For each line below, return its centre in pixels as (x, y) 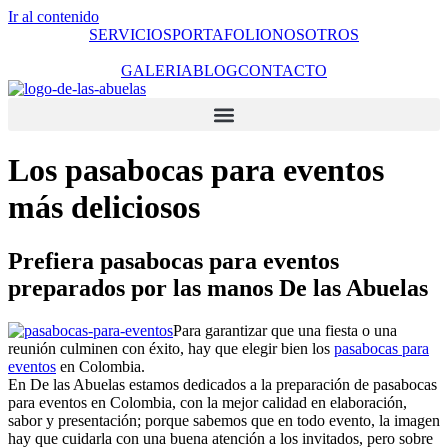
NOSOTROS (315, 34)
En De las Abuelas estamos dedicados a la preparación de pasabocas (222, 384)
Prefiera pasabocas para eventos (173, 260)
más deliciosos (104, 207)
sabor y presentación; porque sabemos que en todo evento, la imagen (224, 420)
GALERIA (157, 70)
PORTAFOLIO (222, 34)
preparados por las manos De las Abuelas (218, 287)
